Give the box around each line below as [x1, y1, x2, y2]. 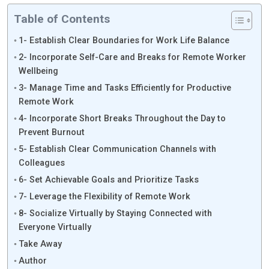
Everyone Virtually [18, 222, 91, 233]
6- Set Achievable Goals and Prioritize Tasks [18, 175, 199, 186]
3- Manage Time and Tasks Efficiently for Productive [18, 83, 231, 94]
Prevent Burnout [18, 127, 85, 138]
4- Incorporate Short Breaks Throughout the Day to [18, 113, 226, 124]
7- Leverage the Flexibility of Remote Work [18, 192, 190, 202]
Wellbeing [18, 66, 58, 77]
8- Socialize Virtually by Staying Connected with [18, 208, 212, 219]
